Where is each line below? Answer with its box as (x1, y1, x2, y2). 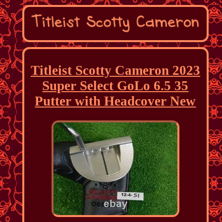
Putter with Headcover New (35, 93, 196, 109)
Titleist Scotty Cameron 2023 (30, 62, 200, 78)
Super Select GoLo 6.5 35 (42, 78, 189, 93)
